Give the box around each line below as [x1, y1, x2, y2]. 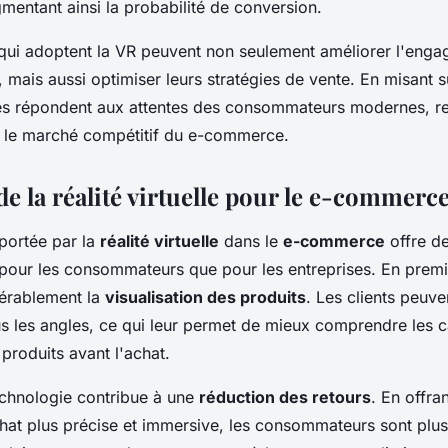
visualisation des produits [105, 287, 306, 307]
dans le [219, 231, 283, 251]
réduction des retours [199, 387, 371, 407]
